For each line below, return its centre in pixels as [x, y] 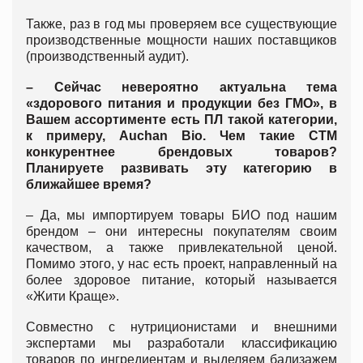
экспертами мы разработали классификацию [181, 343]
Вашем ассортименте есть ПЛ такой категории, [181, 119]
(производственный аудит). [107, 56]
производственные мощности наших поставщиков [181, 40]
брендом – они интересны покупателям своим [181, 231]
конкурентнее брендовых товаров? [181, 152]
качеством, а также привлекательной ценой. [181, 247]
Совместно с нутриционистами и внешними [181, 327]
